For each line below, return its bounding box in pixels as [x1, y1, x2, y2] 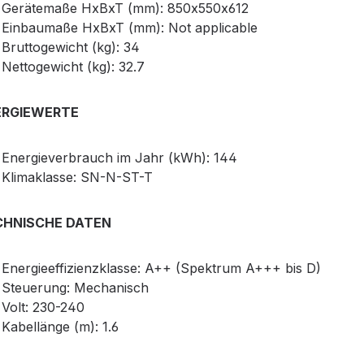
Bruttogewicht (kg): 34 [2, 39, 140, 56]
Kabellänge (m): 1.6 [2, 318, 119, 336]
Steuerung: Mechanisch [2, 279, 149, 297]
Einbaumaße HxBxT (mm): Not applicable [2, 19, 258, 37]
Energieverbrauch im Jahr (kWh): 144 [2, 149, 237, 167]
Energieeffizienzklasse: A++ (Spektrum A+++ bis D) [2, 260, 321, 277]
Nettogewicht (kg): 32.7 [2, 58, 145, 76]
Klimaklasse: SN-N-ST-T [2, 169, 153, 186]
